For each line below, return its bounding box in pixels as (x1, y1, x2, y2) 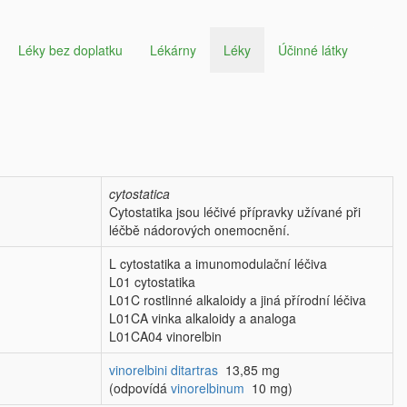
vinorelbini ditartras (109, 361, 218, 379)
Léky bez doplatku (18, 41, 123, 59)
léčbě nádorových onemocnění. (109, 221, 290, 239)
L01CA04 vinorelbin (109, 327, 222, 345)
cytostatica (109, 184, 170, 203)
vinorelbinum (171, 379, 244, 397)
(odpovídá (109, 379, 171, 397)
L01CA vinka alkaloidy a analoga (109, 309, 296, 327)
